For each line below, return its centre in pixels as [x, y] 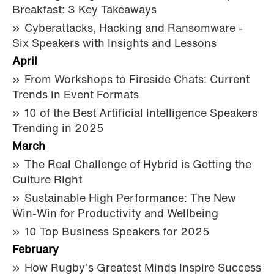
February [35, 250]
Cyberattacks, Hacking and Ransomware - [134, 29]
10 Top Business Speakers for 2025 [117, 232]
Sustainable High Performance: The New [130, 199]
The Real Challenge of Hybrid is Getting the [138, 165]
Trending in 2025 [58, 129]
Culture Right [47, 180]
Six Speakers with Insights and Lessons [114, 44]
